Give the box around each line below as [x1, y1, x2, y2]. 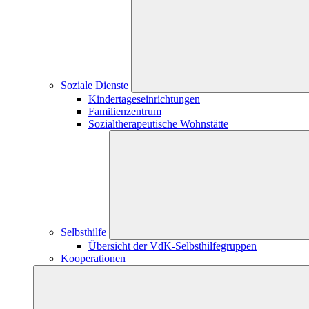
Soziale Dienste [61, 79, 131, 91]
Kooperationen [61, 252, 126, 264]
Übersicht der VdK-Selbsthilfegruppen [88, 240, 257, 252]
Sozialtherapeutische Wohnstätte [88, 118, 228, 130]
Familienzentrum [88, 106, 161, 117]
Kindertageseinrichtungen [88, 93, 200, 105]
